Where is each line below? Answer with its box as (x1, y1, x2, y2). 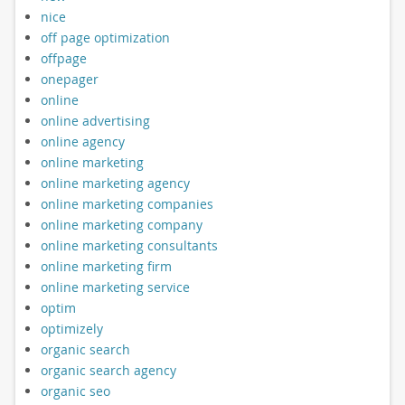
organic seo (40, 381, 110, 400)
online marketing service (40, 278, 190, 296)
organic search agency (40, 361, 176, 379)
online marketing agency (40, 174, 190, 192)
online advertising (40, 111, 150, 129)
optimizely (40, 319, 103, 337)
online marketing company (40, 215, 202, 233)
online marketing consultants (40, 236, 218, 254)
